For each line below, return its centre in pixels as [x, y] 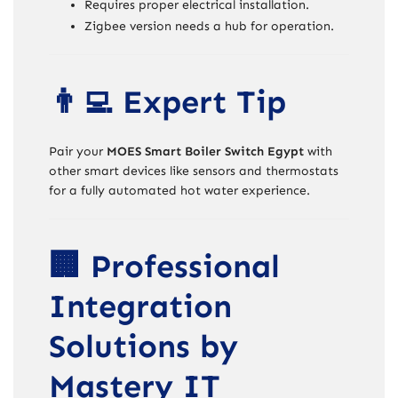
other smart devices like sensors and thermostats [194, 171]
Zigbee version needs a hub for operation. [209, 26]
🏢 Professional [164, 266]
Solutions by [143, 346]
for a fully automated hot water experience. [179, 190]
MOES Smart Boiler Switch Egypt [205, 151]
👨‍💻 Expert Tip [167, 101]
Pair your [78, 151]
